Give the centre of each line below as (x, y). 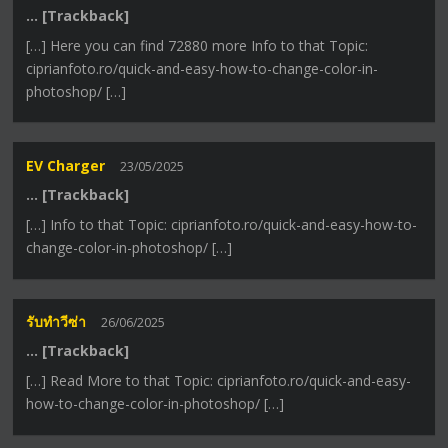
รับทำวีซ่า (56, 322)
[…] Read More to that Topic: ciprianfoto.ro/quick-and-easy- (219, 381)
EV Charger (66, 165)
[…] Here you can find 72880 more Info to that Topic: (197, 45)
